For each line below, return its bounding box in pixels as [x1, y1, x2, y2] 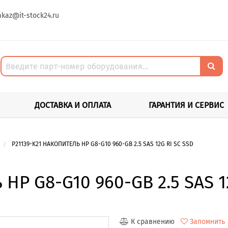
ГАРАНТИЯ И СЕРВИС [149, 100, 224, 110]
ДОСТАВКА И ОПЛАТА [35, 100, 111, 110]
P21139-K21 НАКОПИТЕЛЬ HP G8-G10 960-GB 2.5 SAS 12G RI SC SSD [11, 140, 193, 148]
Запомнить [189, 217, 225, 226]
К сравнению [130, 217, 175, 226]
